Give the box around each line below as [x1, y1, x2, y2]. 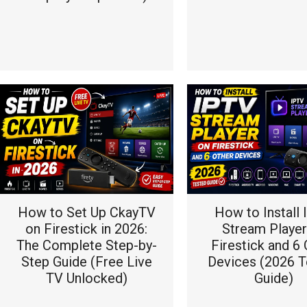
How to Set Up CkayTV [17, 204, 156, 221]
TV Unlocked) [45, 270, 127, 286]
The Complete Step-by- [16, 237, 157, 254]
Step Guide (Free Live [21, 254, 152, 270]
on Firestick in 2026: [25, 221, 148, 237]
